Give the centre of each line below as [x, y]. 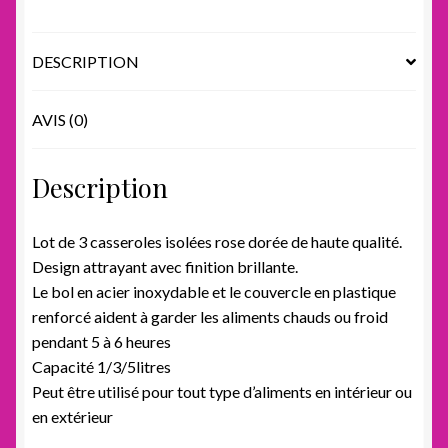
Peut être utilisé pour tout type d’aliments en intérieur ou [222, 391]
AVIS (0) [60, 120]
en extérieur [72, 416]
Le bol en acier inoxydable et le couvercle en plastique [214, 291]
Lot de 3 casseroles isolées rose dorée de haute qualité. [217, 241]
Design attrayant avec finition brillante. [165, 266]
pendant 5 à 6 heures [101, 341]
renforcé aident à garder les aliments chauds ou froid [210, 316]
